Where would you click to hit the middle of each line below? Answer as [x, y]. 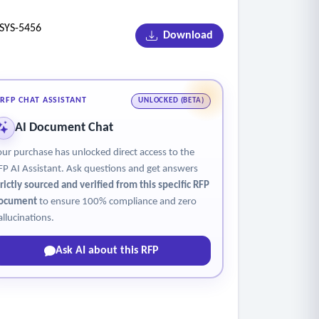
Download [185, 36]
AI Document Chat [64, 128]
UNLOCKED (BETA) [171, 101]
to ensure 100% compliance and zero [116, 202]
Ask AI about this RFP [108, 251]
